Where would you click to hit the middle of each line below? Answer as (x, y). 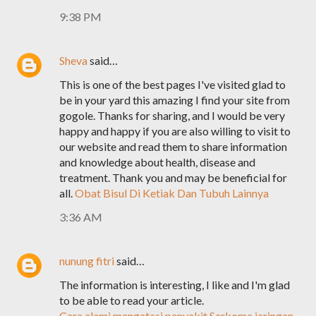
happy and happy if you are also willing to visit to (175, 131)
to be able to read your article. (132, 300)
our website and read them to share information (173, 146)
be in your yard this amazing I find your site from (175, 100)
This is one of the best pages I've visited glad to (172, 84)
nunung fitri (87, 261)
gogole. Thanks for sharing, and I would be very (172, 115)
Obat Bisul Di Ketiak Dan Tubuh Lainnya (172, 193)
